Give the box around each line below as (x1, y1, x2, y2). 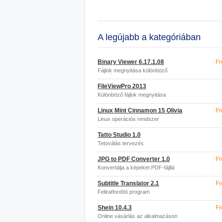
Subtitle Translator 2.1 (98, 180, 159, 187)
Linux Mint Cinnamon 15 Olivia (98, 107, 182, 114)
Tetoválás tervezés (98, 140, 144, 146)
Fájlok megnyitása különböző (98, 67, 167, 73)
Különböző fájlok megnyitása (98, 92, 166, 98)
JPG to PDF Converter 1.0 (98, 156, 170, 163)
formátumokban (98, 73, 135, 79)
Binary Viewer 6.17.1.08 (98, 58, 164, 65)
